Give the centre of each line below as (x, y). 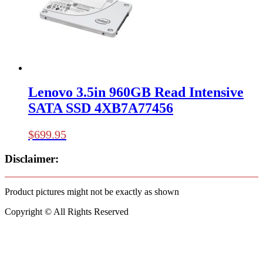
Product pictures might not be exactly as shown (92, 191)
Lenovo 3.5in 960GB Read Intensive (136, 92)
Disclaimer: (32, 159)
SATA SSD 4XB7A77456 (101, 108)
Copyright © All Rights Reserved (67, 211)
